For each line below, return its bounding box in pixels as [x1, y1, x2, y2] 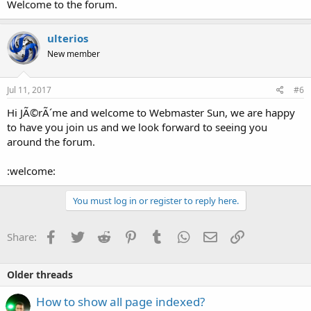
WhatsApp [190, 228, 239, 242]
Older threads [7, 267, 73, 281]
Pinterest [137, 228, 180, 242]
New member [47, 48, 100, 60]
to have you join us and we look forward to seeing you [7, 119, 267, 134]
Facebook [57, 228, 103, 242]
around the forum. [7, 134, 95, 149]
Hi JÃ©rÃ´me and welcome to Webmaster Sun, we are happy [7, 105, 295, 119]
